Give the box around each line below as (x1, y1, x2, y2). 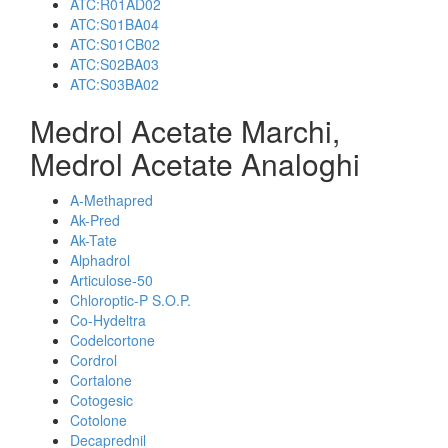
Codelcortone (70, 330, 155, 350)
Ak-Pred (70, 210, 120, 230)
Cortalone (70, 370, 132, 390)
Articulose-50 (70, 270, 153, 290)
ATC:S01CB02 (70, 34, 160, 54)
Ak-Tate (70, 230, 117, 250)
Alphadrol (70, 250, 130, 270)
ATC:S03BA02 (70, 74, 159, 94)
